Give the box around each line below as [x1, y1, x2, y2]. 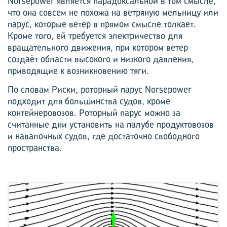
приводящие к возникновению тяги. [8, 64, 149, 77]
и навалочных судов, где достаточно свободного [8, 129, 200, 142]
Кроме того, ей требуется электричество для [8, 29, 182, 42]
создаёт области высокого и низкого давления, [8, 52, 194, 65]
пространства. [8, 141, 62, 154]
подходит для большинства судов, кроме [8, 94, 170, 107]
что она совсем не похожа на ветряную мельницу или [8, 6, 218, 19]
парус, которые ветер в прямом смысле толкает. [8, 17, 196, 30]
